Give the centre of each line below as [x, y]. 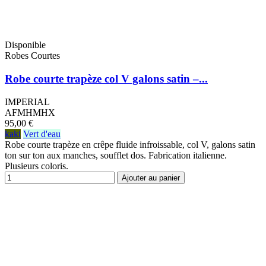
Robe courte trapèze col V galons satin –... [106, 79]
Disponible [25, 45]
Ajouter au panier [151, 178]
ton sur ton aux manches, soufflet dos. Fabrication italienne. [116, 155]
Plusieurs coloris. [37, 166]
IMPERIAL [27, 102]
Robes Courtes [32, 56]
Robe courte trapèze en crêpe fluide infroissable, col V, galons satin [130, 144]
